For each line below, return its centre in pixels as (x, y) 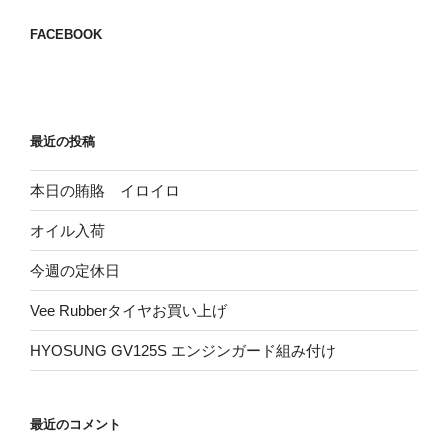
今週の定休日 (75, 270)
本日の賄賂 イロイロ (105, 190)
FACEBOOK (66, 35)
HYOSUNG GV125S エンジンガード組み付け (183, 350)
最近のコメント (75, 425)
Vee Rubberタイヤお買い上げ (128, 310)
